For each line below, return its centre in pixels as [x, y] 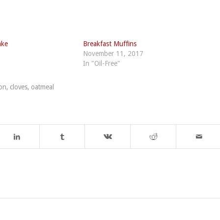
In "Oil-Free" [101, 63]
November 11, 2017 [113, 53]
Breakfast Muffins [110, 43]
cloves [19, 87]
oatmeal [42, 87]
